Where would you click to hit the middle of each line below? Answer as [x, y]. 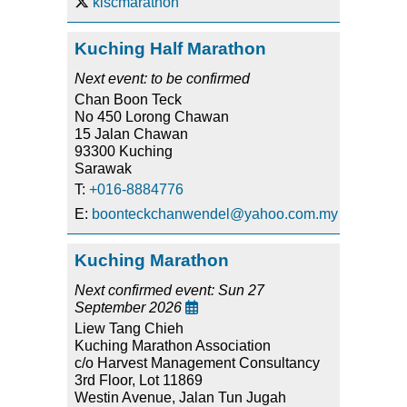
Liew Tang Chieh [129, 329]
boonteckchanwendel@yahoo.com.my [215, 214]
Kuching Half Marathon [170, 49]
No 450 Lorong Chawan [152, 117]
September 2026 [130, 308]
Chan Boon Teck [128, 100]
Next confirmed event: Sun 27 [169, 291]
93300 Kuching [124, 152]
